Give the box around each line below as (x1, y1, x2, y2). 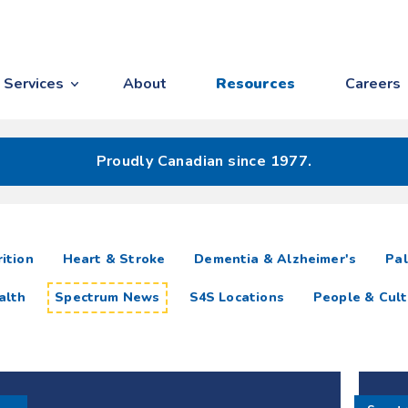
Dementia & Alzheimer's (194, 250, 357, 268)
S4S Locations (189, 289, 284, 306)
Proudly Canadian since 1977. (96, 151, 312, 171)
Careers (344, 74, 401, 94)
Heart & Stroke (62, 250, 166, 268)
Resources (216, 74, 296, 94)
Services (4, 74, 65, 94)
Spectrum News (55, 289, 160, 306)
